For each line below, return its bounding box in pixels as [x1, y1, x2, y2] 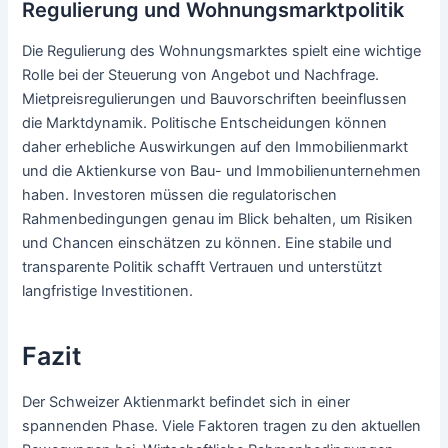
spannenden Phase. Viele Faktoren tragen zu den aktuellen [22, 416, 422, 435]
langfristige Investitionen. [22, 281, 194, 300]
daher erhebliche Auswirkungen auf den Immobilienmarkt [22, 137, 409, 156]
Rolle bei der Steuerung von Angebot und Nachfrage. [22, 65, 380, 84]
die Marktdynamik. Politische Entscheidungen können [22, 113, 388, 132]
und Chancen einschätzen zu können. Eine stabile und [22, 233, 393, 252]
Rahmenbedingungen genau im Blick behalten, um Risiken [22, 209, 414, 228]
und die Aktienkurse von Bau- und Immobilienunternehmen [22, 161, 422, 180]
